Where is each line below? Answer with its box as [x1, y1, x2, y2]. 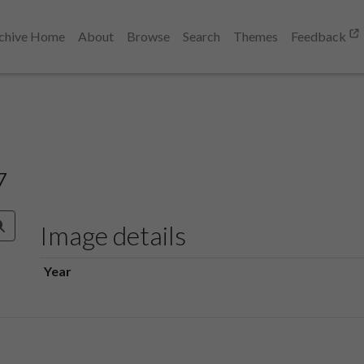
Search [183, 28, 220, 44]
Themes [233, 28, 278, 44]
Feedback [291, 28, 349, 44]
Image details [40, 219, 186, 251]
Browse [127, 28, 170, 44]
